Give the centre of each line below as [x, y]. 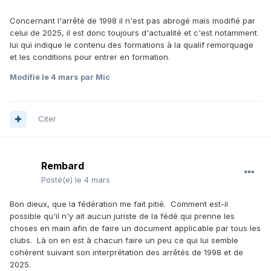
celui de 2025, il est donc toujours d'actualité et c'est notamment [133, 33]
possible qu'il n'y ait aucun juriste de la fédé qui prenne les [122, 216]
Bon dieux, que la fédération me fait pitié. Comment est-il [119, 204]
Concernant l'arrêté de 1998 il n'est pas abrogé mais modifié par [132, 21]
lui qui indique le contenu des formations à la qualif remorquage [132, 45]
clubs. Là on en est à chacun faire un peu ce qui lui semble [124, 240]
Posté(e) [58, 180]
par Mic [94, 77]
